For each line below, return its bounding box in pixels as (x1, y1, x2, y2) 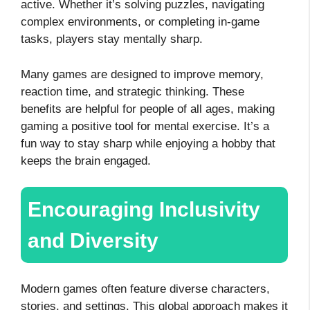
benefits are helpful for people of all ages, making (21, 102, 275, 116)
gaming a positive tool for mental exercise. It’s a (21, 119, 269, 133)
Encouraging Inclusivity (28, 198, 260, 221)
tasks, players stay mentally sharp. (21, 33, 206, 46)
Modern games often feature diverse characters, (21, 282, 270, 296)
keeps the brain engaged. (21, 154, 151, 167)
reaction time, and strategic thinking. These (21, 84, 244, 98)
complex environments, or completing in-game (21, 15, 259, 29)
